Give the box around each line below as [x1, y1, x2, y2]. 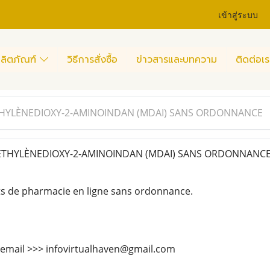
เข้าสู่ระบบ [218, 7, 259, 20]
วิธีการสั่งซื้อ [67, 52, 118, 67]
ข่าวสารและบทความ [136, 52, 217, 67]
